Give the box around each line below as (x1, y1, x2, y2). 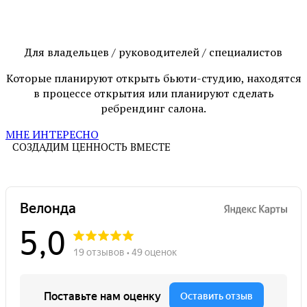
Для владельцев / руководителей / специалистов (25, 44, 282, 60)
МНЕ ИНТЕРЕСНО (5, 126, 99, 142)
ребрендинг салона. (101, 100, 206, 116)
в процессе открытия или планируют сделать (33, 85, 274, 101)
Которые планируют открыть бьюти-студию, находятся (5, 70, 302, 86)
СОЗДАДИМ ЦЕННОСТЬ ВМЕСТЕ (12, 139, 171, 153)
